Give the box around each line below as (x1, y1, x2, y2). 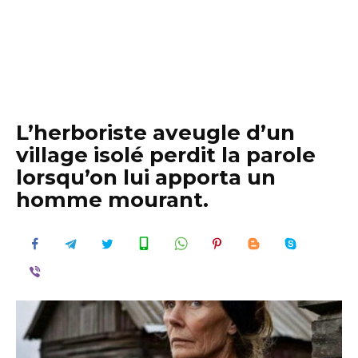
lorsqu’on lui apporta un (16, 165, 276, 190)
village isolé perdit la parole (16, 142, 316, 168)
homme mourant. (16, 187, 209, 213)
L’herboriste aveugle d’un (16, 120, 295, 145)
